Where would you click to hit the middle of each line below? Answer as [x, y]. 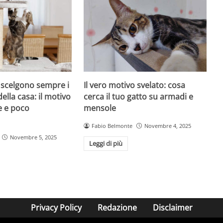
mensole [100, 108]
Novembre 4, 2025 [168, 125]
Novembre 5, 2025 [33, 137]
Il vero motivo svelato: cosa [135, 85]
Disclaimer [172, 208]
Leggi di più [106, 144]
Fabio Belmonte [112, 125]
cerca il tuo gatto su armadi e [139, 96]
